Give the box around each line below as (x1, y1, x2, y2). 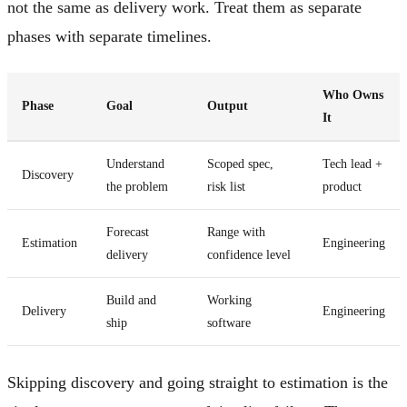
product (323, 179, 362, 194)
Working (207, 293, 252, 307)
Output (207, 98, 248, 113)
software (207, 315, 251, 330)
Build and (106, 293, 156, 307)
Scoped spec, (207, 156, 273, 171)
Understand (106, 156, 164, 171)
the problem (106, 179, 168, 194)
